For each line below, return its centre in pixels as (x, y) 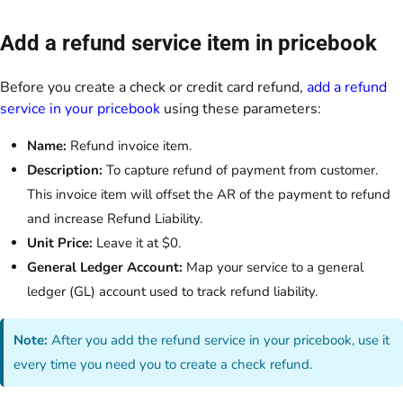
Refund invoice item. (129, 145)
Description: (65, 170)
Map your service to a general (273, 267)
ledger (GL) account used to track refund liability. (172, 291)
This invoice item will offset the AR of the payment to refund (209, 194)
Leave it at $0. (137, 242)
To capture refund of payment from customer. (240, 170)
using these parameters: (241, 108)
